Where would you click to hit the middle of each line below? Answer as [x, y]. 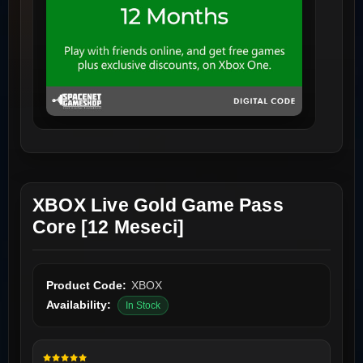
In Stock [143, 306]
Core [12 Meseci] [109, 227]
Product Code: [86, 286]
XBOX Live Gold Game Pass [158, 205]
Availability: [79, 305]
